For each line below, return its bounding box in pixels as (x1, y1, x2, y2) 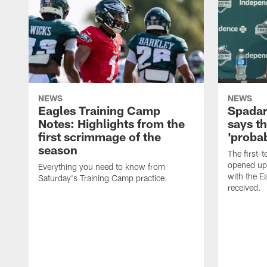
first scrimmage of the (38, 129, 161, 144)
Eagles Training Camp (38, 103, 160, 118)
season (38, 142, 77, 157)
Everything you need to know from (38, 162, 165, 172)
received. (228, 182, 261, 193)
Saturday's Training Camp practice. (38, 173, 167, 184)
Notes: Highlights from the (38, 116, 185, 131)
